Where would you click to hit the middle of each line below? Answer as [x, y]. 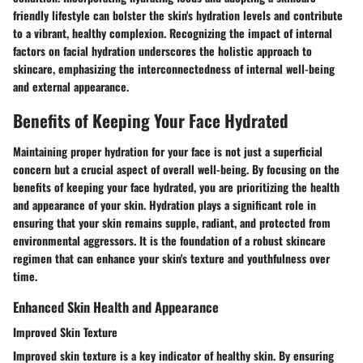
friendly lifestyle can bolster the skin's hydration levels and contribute [178, 15]
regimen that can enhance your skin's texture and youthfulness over [171, 258]
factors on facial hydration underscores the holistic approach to [162, 51]
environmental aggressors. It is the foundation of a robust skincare [169, 240]
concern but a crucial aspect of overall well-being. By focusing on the [176, 169]
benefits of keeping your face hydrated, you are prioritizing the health [176, 186]
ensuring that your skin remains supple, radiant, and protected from [172, 222]
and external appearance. [71, 87]
